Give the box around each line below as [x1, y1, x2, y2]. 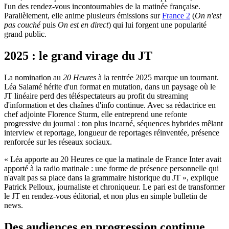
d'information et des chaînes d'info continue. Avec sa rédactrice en [4, 101, 216, 110]
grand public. [4, 30, 47, 39]
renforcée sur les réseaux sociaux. [4, 138, 112, 147]
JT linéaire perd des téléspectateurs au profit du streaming [4, 91, 188, 101]
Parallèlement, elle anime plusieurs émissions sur [4, 11, 162, 20]
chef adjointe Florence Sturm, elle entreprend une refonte [4, 110, 187, 119]
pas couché [4, 20, 40, 30]
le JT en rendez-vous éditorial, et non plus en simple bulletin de [4, 192, 207, 201]
